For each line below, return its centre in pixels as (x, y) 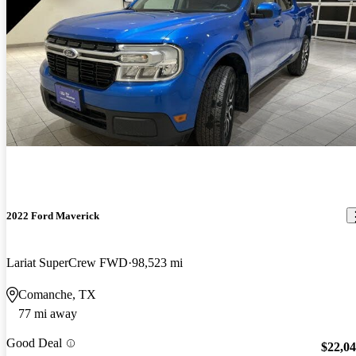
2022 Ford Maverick (53, 215)
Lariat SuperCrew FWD (67, 263)
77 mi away (48, 314)
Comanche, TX (57, 295)
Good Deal (34, 343)
